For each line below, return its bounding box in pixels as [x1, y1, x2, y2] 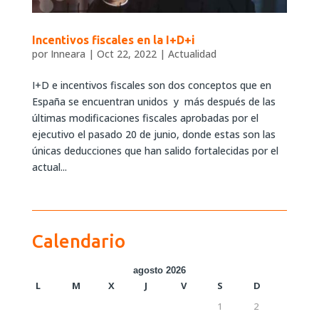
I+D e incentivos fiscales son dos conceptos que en [31, 78, 271, 93]
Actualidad [167, 47, 216, 61]
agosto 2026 [132, 265, 186, 276]
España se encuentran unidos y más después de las [31, 95, 276, 109]
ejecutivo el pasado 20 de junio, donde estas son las [31, 127, 276, 142]
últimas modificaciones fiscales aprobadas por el [31, 111, 258, 125]
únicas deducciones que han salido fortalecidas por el [31, 144, 278, 158]
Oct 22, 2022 [96, 47, 157, 61]
